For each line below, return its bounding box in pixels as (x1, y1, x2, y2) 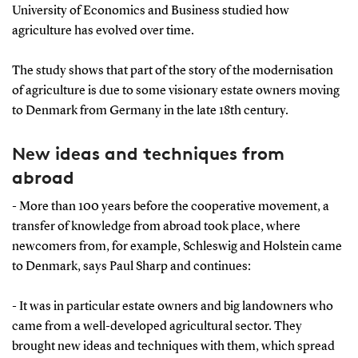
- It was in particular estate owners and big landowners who (11, 300, 333, 313)
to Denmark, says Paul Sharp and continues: (11, 260, 251, 273)
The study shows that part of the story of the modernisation (11, 64, 333, 78)
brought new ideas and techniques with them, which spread (11, 340, 335, 353)
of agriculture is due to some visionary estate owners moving (11, 84, 340, 97)
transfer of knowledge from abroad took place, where (11, 220, 300, 233)
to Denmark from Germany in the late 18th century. (11, 104, 288, 117)
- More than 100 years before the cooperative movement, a (11, 200, 329, 213)
